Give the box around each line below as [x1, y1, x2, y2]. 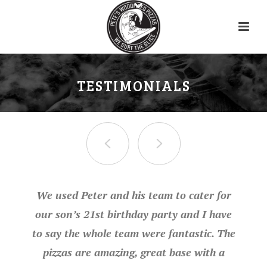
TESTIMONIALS [76, 76, 191, 95]
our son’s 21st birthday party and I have [35, 207, 232, 221]
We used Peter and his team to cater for [36, 188, 231, 202]
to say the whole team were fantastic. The [32, 226, 235, 240]
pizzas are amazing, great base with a [42, 245, 225, 259]
